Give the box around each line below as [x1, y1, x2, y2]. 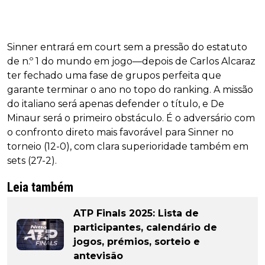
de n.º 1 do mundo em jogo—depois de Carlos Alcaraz [7, 55, 256, 67]
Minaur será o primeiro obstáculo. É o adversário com [7, 112, 255, 124]
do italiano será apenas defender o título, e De [7, 98, 224, 109]
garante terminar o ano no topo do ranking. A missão [7, 83, 253, 95]
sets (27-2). [7, 154, 57, 166]
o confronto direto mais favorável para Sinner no [7, 126, 234, 138]
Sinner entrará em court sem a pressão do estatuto [7, 41, 247, 53]
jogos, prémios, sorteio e [73, 235, 200, 247]
